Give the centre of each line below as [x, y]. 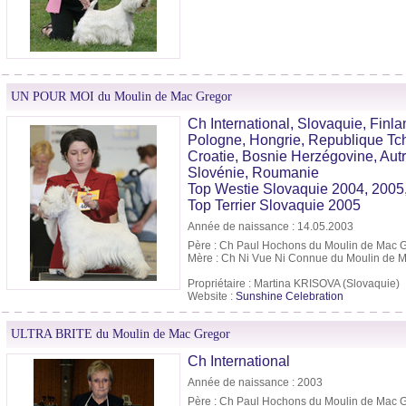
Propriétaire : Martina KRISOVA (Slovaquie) [294, 284]
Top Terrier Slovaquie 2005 [274, 206]
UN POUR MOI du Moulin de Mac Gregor [121, 97]
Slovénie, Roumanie [253, 173]
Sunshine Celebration [290, 297]
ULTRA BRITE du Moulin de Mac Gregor [121, 334]
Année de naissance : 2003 [255, 383]
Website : [212, 297]
